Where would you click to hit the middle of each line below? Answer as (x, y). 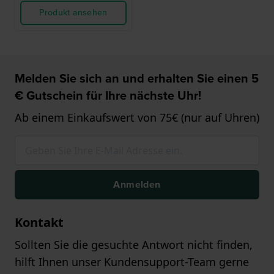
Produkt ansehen (73, 13)
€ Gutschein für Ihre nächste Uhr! (108, 95)
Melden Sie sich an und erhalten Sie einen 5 (137, 78)
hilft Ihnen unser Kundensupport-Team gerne (132, 262)
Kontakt (39, 222)
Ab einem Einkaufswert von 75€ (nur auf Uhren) (137, 117)
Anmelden (137, 184)
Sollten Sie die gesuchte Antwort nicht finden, (134, 245)
